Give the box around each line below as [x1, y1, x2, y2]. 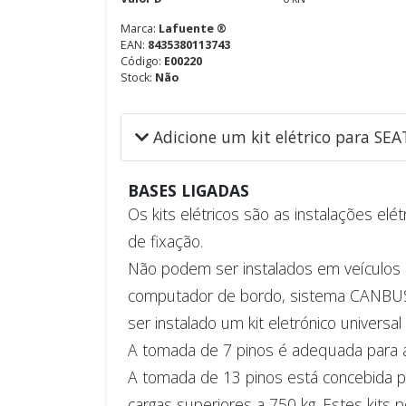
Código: [121, 53, 164, 69]
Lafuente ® [159, 21, 227, 36]
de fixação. [127, 230, 203, 252]
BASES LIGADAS [127, 179, 249, 201]
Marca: [121, 21, 159, 36]
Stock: [121, 70, 155, 85]
